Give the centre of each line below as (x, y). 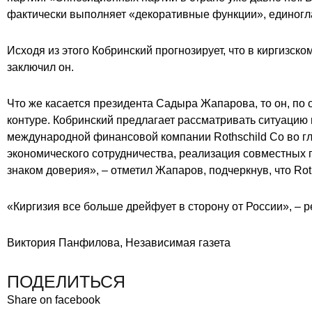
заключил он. (40, 67)
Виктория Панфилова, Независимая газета (119, 242)
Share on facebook (54, 299)
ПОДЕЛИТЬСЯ (66, 281)
